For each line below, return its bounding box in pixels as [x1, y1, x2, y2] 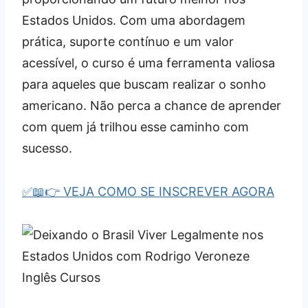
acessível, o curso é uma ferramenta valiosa [22, 56, 275, 71]
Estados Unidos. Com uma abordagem [22, 13, 245, 28]
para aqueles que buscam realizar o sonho [22, 77, 266, 92]
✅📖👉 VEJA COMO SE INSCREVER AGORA [22, 184, 274, 199]
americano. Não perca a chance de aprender [22, 98, 281, 113]
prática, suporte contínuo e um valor [22, 34, 234, 49]
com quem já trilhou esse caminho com [22, 120, 249, 135]
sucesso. [22, 141, 72, 156]
